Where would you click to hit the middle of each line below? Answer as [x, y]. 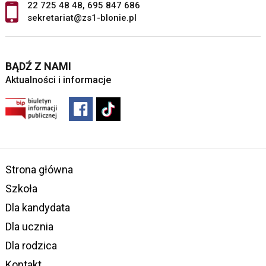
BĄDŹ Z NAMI [38, 66]
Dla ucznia [29, 226]
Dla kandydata [37, 207]
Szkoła [21, 188]
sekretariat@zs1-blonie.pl [82, 18]
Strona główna [39, 169]
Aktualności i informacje [58, 80]
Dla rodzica [31, 245]
